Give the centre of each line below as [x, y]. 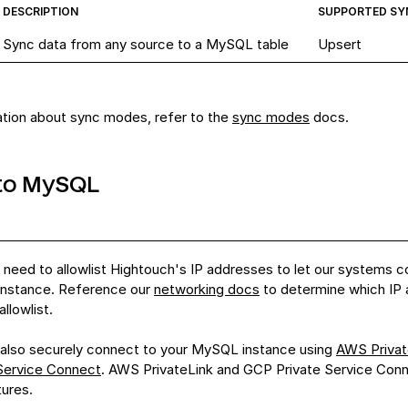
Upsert [340, 44]
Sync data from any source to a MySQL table [146, 44]
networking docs [207, 289]
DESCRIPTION [41, 11]
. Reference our [101, 289]
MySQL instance [244, 349]
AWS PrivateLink [161, 369]
